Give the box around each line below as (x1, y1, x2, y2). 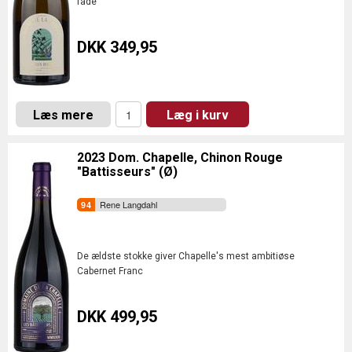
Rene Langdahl (100, 198, 157, 211)
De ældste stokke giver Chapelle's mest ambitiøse (77, 251, 295, 262)
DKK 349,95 (77, 38, 157, 57)
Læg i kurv (167, 108, 229, 123)
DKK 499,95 (77, 307, 157, 326)
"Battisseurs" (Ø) (77, 164, 178, 179)
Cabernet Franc (77, 266, 143, 277)
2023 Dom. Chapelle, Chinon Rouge (77, 150, 283, 165)
